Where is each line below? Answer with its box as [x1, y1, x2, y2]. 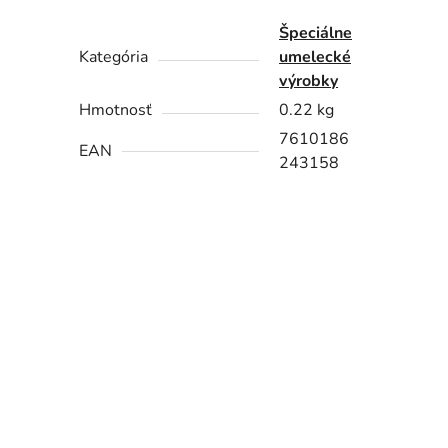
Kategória [79, 46, 149, 69]
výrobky [279, 70, 339, 93]
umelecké [279, 46, 352, 69]
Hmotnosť [79, 99, 153, 122]
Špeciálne [279, 22, 353, 45]
